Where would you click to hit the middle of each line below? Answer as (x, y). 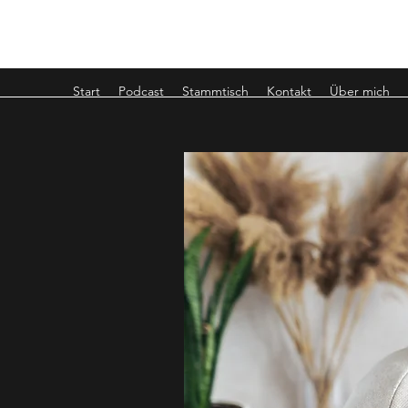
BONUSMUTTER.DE (161, 41)
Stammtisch (215, 91)
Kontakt (289, 91)
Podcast (141, 91)
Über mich (360, 91)
